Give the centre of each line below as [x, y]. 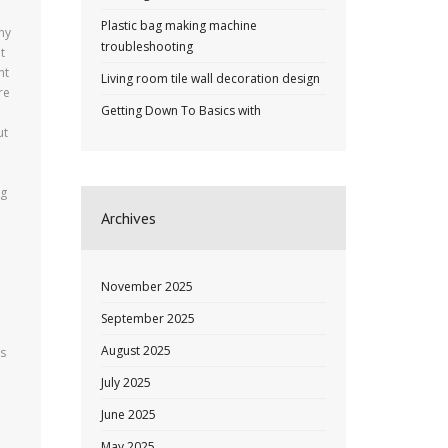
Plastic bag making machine [179, 25]
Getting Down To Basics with [181, 110]
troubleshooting [147, 46]
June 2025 [128, 414]
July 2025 [126, 382]
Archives [128, 218]
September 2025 [148, 318]
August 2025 [136, 350]
